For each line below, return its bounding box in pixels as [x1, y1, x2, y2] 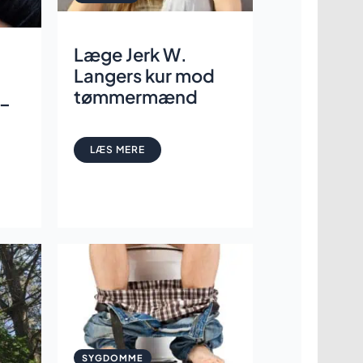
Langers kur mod [73, 63, 215, 87]
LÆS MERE [89, 143, 145, 156]
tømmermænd [73, 84, 198, 108]
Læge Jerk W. [73, 42, 187, 66]
